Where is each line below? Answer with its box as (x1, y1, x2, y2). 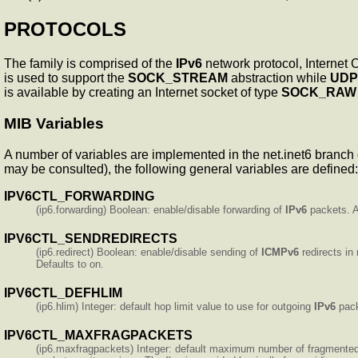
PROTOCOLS (4, 18, 126, 41)
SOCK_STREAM (128, 71, 228, 86)
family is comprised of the (30, 57, 176, 71)
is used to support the (4, 71, 128, 86)
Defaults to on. (36, 257, 104, 270)
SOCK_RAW (281, 86, 356, 100)
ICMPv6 (261, 245, 299, 258)
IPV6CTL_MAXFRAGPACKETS (4, 328, 193, 342)
